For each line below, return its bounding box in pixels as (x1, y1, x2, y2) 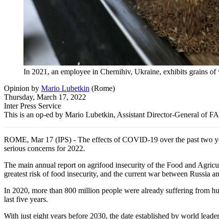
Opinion (4, 84, 29, 92)
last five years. (4, 195, 48, 203)
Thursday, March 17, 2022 (4, 92, 86, 101)
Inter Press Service (4, 101, 61, 110)
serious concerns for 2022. (4, 144, 85, 153)
